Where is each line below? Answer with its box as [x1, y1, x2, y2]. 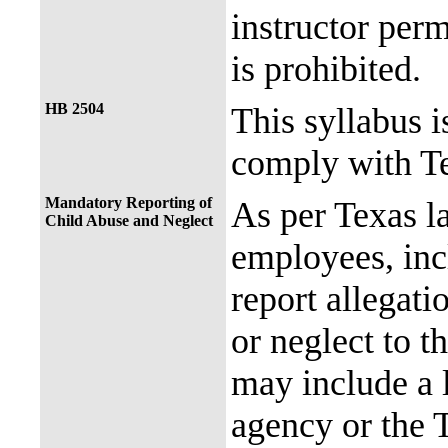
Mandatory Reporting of [45, 194, 212, 211]
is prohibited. [231, 49, 421, 89]
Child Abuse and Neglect [45, 212, 213, 229]
